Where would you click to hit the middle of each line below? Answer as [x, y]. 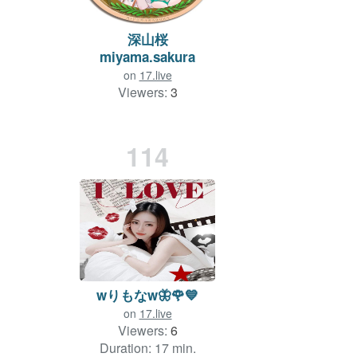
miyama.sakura [147, 56]
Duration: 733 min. [147, 109]
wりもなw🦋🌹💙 [147, 294]
